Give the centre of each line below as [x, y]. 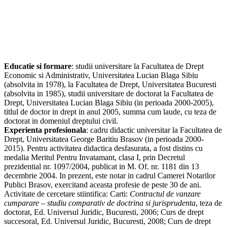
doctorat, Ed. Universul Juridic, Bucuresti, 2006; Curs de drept [104, 212]
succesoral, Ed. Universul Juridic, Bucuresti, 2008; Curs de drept [107, 221]
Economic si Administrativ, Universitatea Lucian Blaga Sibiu [101, 75]
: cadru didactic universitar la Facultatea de [154, 130]
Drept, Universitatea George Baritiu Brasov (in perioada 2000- [104, 139]
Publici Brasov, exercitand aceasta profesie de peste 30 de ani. [103, 185]
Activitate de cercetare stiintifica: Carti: [67, 194]
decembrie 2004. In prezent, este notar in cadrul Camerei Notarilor [110, 176]
